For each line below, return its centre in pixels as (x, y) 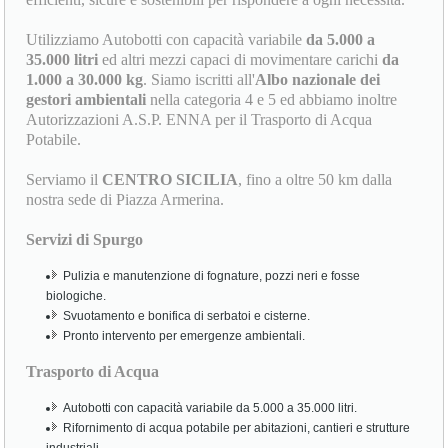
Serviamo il (64, 180)
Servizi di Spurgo (85, 240)
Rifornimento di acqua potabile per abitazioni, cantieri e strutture (237, 428)
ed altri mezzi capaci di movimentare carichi (240, 60)
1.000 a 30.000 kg (85, 80)
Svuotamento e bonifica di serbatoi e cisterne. (187, 316)
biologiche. (76, 296)
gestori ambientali (86, 100)
